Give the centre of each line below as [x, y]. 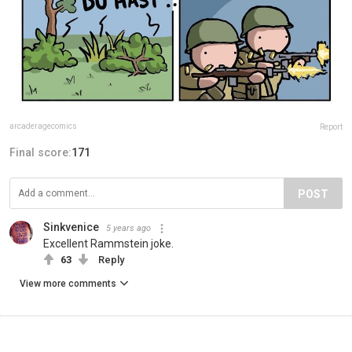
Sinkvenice [71, 227]
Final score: [40, 153]
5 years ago [128, 229]
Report [331, 127]
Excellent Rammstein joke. [108, 244]
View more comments [68, 284]
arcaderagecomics [43, 126]
